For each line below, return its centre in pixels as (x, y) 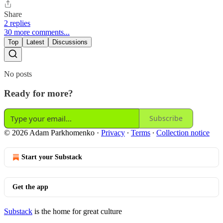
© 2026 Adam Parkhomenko (49, 132)
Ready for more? (39, 93)
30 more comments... (37, 32)
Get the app (30, 187)
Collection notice (183, 132)
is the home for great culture (77, 211)
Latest (35, 42)
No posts (18, 74)
